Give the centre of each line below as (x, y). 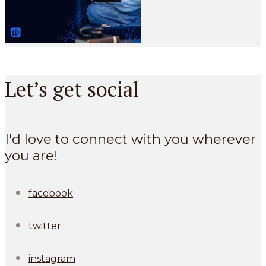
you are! (31, 155)
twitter (45, 226)
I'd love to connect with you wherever (130, 139)
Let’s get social (72, 89)
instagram (52, 259)
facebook (51, 194)
